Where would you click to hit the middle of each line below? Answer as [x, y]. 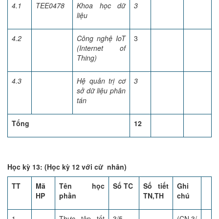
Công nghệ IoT [101, 38]
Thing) [87, 58]
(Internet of [101, 48]
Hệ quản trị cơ [101, 81]
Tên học [82, 186]
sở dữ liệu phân [101, 90]
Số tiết [156, 186]
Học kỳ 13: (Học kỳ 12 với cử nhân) [67, 167]
